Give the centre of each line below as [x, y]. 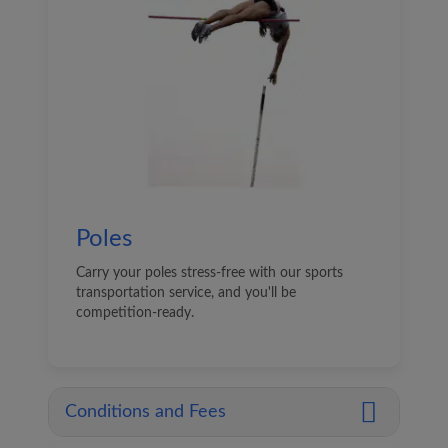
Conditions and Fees [145, 412]
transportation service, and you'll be [186, 293]
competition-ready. [135, 313]
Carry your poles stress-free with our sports [209, 273]
